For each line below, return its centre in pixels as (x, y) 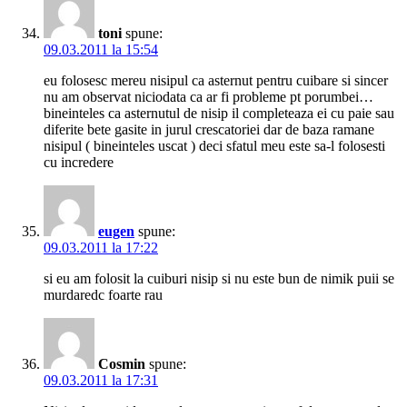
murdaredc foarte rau (103, 295)
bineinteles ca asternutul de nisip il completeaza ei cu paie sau (219, 114)
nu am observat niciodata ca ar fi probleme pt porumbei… (208, 97)
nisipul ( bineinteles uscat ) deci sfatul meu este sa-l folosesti (214, 146)
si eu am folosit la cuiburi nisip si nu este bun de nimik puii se (219, 279)
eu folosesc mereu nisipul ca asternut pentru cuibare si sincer (216, 81)
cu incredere (79, 163)
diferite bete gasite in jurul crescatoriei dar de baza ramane (209, 130)
